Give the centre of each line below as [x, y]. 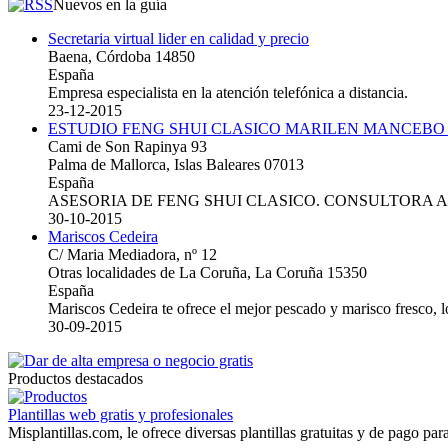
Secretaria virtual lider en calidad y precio [178, 38]
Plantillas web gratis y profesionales [120, 414]
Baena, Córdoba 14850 [121, 56]
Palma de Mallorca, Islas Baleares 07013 [176, 164]
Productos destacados [75, 378]
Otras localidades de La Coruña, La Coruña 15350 [207, 272]
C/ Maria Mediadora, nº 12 [132, 254]
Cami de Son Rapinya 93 [127, 146]
